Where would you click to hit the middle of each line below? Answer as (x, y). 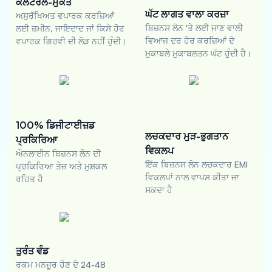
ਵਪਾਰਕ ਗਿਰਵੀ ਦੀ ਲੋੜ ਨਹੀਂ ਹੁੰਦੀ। (71, 41)
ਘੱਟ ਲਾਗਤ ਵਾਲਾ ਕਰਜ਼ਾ (187, 14)
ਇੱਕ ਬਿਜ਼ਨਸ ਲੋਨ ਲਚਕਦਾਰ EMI (196, 164)
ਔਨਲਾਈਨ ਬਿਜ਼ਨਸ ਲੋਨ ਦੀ (58, 153)
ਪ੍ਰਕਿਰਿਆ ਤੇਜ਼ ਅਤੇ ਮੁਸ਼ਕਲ (61, 166)
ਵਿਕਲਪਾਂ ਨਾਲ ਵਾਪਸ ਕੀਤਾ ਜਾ (192, 177)
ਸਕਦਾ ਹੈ (159, 190)
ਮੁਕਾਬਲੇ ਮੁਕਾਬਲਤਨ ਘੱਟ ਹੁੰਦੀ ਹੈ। (198, 53)
